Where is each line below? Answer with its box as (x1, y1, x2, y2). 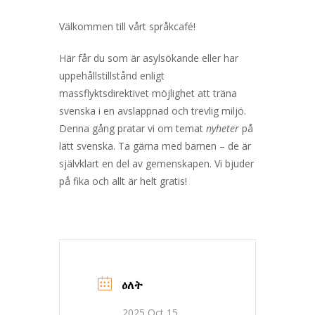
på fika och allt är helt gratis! (59, 174, 187, 188)
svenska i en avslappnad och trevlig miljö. (59, 103, 246, 117)
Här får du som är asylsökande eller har (59, 51, 238, 65)
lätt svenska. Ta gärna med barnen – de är (59, 139, 251, 153)
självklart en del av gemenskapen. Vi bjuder (59, 156, 254, 170)
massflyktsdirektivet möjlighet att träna (59, 86, 237, 100)
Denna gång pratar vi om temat (59, 121, 206, 135)
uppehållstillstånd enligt (59, 68, 165, 82)
